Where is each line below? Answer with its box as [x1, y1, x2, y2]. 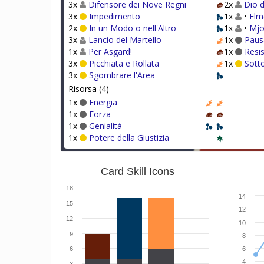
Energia [89, 97, 117, 108]
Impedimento [89, 11, 140, 22]
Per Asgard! [88, 46, 132, 57]
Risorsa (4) [68, 83, 109, 94]
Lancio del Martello [88, 34, 161, 45]
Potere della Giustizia [89, 132, 169, 143]
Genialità [89, 120, 122, 131]
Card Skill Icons [100, 166, 174, 177]
